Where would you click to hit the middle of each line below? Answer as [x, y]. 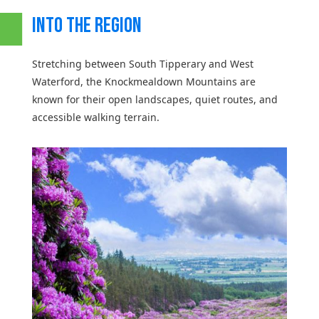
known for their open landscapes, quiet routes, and [155, 100]
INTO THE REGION [87, 26]
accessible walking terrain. [95, 117]
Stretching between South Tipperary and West [142, 64]
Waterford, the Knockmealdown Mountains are [143, 82]
